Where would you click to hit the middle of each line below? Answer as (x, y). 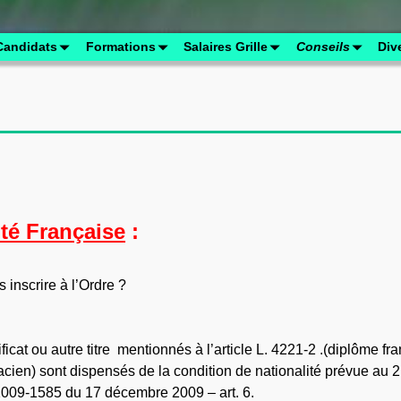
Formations (120, 47)
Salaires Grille (226, 47)
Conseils (323, 47)
